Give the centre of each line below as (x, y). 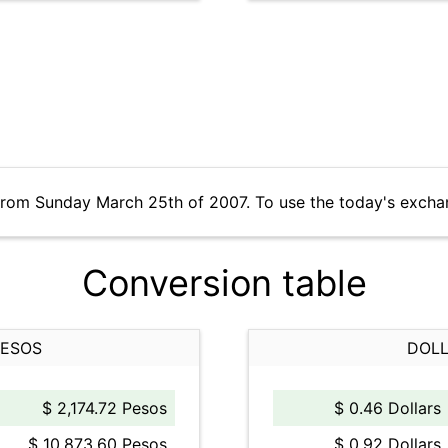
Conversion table (224, 283)
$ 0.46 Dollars (387, 408)
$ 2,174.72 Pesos (104, 408)
